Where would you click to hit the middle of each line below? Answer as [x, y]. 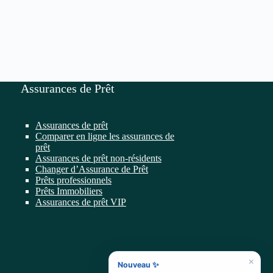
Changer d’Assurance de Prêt [92, 169]
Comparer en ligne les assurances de [105, 136]
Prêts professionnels [73, 180]
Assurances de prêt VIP [81, 202]
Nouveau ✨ [138, 265]
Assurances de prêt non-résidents [98, 158]
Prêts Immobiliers [69, 191]
